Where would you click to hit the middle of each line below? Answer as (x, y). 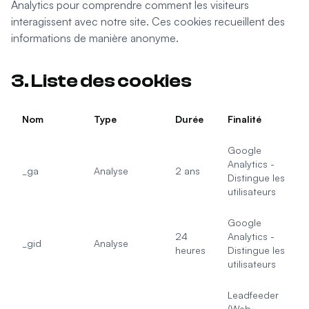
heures (190, 250)
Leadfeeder (253, 295)
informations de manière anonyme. (95, 38)
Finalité (245, 119)
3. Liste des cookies (101, 81)
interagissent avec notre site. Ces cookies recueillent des (148, 21)
